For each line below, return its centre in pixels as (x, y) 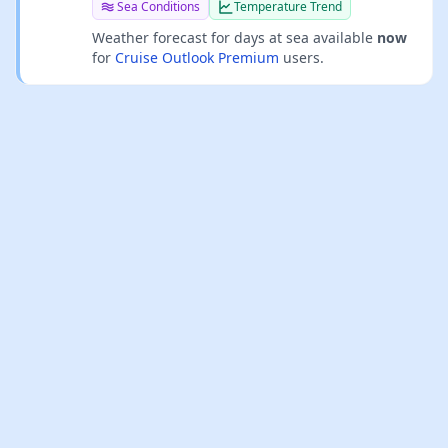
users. (301, 57)
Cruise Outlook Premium (197, 57)
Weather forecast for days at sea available (234, 37)
